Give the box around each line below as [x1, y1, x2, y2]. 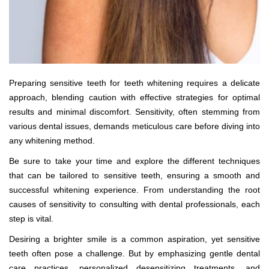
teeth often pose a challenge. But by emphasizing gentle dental [9, 249, 260, 258]
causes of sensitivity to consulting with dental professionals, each [9, 199, 260, 209]
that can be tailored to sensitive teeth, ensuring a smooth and [9, 171, 260, 180]
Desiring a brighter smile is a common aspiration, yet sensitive [9, 234, 260, 244]
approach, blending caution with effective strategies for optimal [9, 92, 260, 102]
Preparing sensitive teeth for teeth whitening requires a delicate [9, 78, 260, 88]
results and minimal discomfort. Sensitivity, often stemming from [9, 107, 260, 116]
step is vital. [9, 214, 56, 223]
